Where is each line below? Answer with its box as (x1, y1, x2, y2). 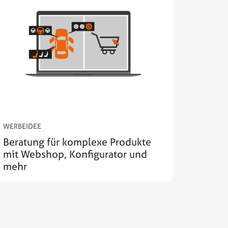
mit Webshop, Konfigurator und (3, 147, 147, 161)
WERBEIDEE (3, 121, 41, 131)
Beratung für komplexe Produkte (3, 135, 151, 149)
